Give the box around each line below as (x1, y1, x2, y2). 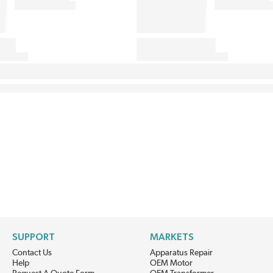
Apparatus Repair (150, 249, 213, 258)
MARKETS (150, 232, 194, 243)
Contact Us (12, 249, 52, 258)
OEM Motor (150, 259, 193, 268)
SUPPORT (12, 232, 55, 243)
